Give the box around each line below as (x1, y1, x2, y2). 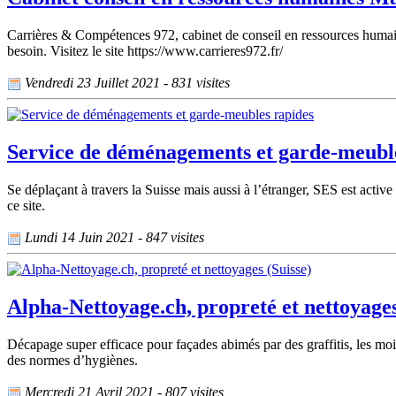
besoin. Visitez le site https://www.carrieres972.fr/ (7, 42, 283, 58)
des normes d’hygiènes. (7, 353, 138, 369)
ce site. (7, 197, 45, 213)
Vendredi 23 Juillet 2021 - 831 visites (21, 74, 230, 90)
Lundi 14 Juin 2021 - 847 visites (21, 229, 204, 245)
